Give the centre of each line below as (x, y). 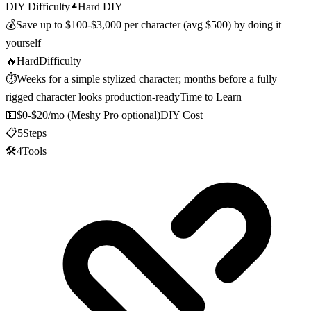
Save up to (41, 24)
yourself (23, 42)
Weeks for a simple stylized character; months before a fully (147, 78)
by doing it (256, 24)
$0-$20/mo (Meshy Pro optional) (89, 115)
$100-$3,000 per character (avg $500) (148, 24)
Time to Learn (211, 96)
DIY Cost (182, 115)
